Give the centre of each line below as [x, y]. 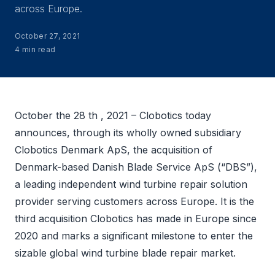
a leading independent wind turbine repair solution [131, 184]
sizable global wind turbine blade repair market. [125, 253]
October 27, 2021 [48, 36]
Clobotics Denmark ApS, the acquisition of [114, 150]
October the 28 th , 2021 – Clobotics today [113, 115]
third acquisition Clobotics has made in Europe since [136, 219]
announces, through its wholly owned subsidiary [128, 133]
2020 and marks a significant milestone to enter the [134, 236]
